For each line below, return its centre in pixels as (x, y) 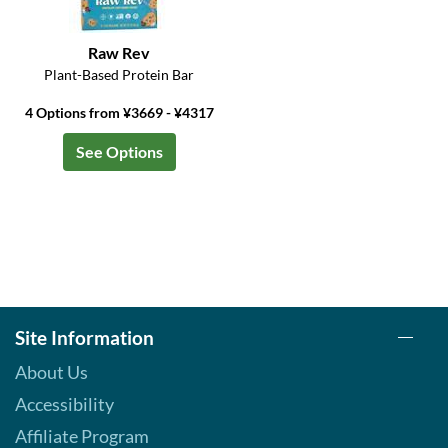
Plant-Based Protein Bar (119, 75)
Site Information (84, 338)
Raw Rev (119, 53)
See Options (119, 152)
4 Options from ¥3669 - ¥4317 (119, 113)
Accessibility (64, 404)
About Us (51, 372)
